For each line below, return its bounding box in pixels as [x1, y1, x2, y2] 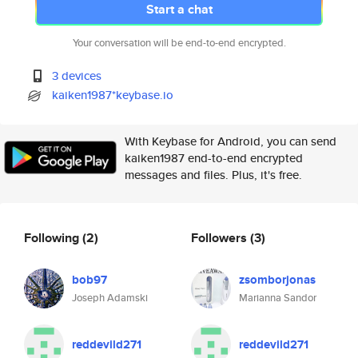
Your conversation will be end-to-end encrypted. [72, 35, 286, 50]
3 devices [52, 67, 102, 84]
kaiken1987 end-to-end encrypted [125, 149, 303, 166]
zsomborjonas [239, 271, 316, 288]
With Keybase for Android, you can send [125, 133, 336, 149]
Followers [191, 228, 250, 247]
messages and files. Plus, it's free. [125, 166, 302, 183]
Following [24, 228, 82, 247]
